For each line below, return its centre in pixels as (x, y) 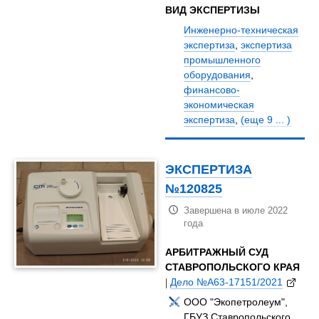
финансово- (212, 90)
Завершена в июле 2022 (236, 211)
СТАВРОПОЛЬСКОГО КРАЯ (233, 267)
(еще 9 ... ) (266, 120)
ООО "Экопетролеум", (236, 302)
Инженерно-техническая (241, 30)
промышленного (223, 60)
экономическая (219, 105)
